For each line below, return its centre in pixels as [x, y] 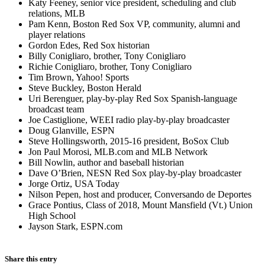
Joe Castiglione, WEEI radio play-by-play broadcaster [129, 119]
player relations [57, 34]
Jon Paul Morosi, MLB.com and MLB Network [118, 151]
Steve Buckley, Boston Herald [85, 88]
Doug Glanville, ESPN [72, 130]
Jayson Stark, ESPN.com [75, 226]
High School [52, 215]
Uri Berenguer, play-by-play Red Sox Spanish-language [133, 98]
